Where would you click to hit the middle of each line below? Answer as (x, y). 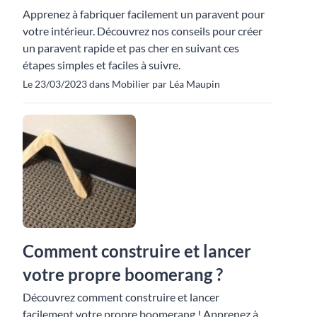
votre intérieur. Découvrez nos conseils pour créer (143, 30)
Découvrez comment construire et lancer (121, 296)
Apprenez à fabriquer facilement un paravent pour (144, 13)
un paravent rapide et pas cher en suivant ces (131, 47)
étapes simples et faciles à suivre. (102, 64)
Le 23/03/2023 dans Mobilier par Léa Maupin (121, 83)
